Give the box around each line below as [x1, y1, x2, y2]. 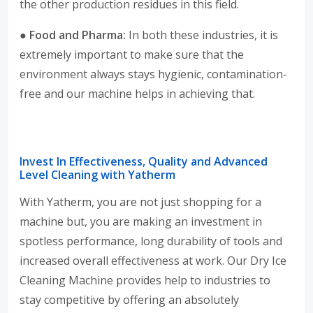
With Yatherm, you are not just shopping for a [20, 194, 261, 210]
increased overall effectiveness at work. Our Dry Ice [20, 253, 286, 269]
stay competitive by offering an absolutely [20, 292, 239, 308]
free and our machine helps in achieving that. [20, 86, 255, 102]
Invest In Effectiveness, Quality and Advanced [20, 154, 268, 170]
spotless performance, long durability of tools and [20, 233, 282, 249]
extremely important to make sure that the [20, 47, 244, 63]
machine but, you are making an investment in [20, 214, 262, 230]
